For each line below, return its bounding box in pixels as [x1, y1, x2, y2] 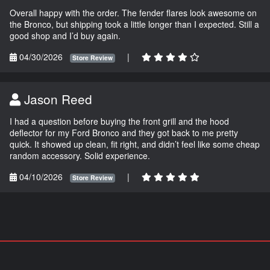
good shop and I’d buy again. [10, 30, 121, 42]
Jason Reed [20, 90, 92, 108]
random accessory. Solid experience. [10, 149, 150, 162]
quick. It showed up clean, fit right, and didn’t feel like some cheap [10, 138, 260, 151]
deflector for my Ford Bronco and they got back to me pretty [10, 127, 238, 139]
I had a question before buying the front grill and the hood [10, 115, 229, 128]
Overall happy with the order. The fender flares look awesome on [10, 7, 257, 19]
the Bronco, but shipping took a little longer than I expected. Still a [10, 18, 259, 31]
